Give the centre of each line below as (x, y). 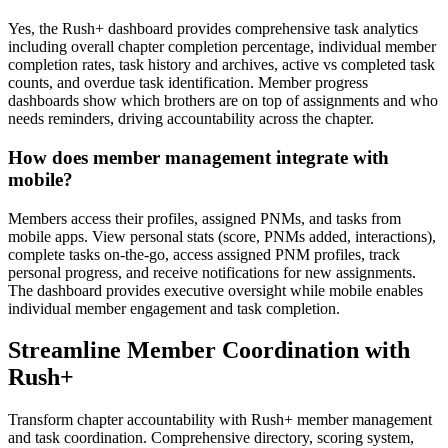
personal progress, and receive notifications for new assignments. (212, 272)
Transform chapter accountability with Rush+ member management (220, 420)
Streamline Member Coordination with (209, 350)
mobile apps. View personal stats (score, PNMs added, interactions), (222, 236)
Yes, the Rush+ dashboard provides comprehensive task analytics (213, 29)
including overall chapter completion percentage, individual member (222, 47)
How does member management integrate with (198, 157)
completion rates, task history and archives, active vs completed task (221, 65)
